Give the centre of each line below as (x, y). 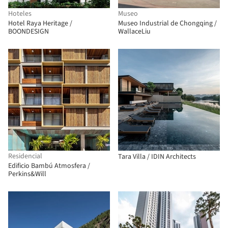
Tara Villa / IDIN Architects (157, 157)
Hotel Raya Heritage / (40, 23)
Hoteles (20, 14)
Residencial (25, 156)
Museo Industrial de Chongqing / (167, 23)
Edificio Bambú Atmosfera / (49, 166)
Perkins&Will (27, 174)
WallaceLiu (134, 32)
